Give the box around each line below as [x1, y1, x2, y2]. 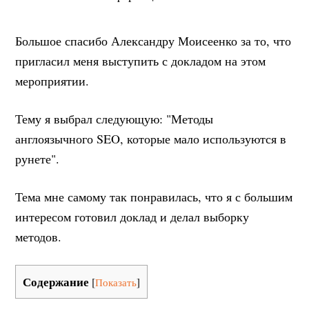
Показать [95, 275, 137, 289]
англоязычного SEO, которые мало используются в [15, 130, 287, 147]
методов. [15, 228, 62, 245]
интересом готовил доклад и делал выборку [15, 208, 250, 225]
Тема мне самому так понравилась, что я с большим [15, 188, 293, 205]
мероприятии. [15, 72, 90, 89]
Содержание [23, 273, 90, 290]
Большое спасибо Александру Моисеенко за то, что [15, 32, 292, 49]
